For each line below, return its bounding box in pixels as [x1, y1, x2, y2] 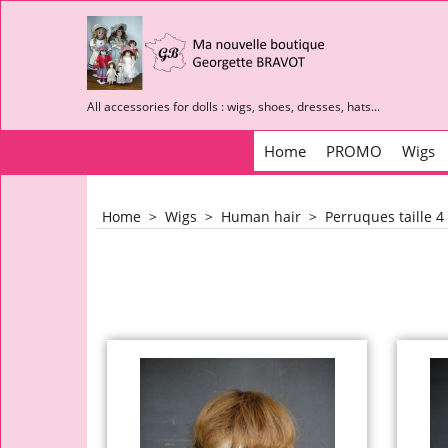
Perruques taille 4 [325, 207, 444, 226]
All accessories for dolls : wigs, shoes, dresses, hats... [87, 98, 380, 115]
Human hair [221, 207, 301, 226]
